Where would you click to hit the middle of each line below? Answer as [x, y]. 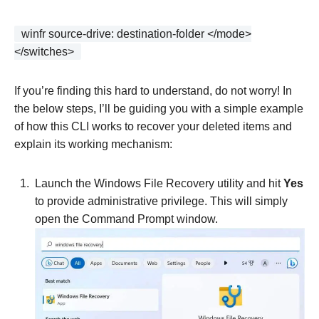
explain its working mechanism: [93, 145]
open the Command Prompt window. [126, 219]
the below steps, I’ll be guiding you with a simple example [159, 109]
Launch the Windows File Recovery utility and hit [159, 184]
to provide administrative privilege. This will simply [161, 202]
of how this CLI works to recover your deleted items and [153, 127]
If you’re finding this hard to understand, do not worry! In [153, 91]
